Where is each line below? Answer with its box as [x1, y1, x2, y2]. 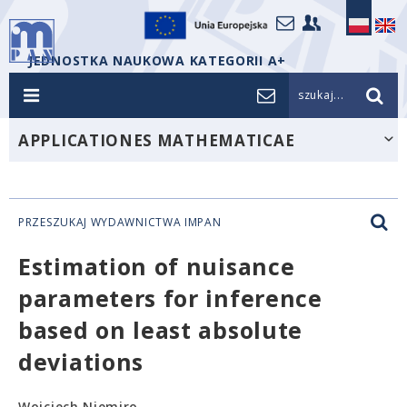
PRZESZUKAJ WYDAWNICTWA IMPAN [18, 214, 222, 230]
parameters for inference [18, 283, 323, 313]
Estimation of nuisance [18, 251, 295, 282]
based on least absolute [18, 314, 303, 345]
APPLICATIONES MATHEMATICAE [18, 130, 295, 151]
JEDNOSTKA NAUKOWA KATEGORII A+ [28, 52, 286, 69]
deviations [18, 346, 144, 377]
